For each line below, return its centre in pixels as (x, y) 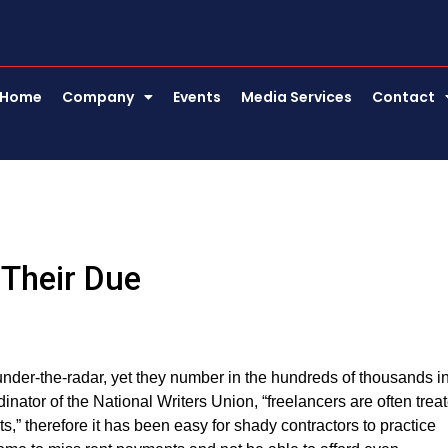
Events (197, 97)
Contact (404, 97)
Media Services (297, 97)
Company (98, 97)
